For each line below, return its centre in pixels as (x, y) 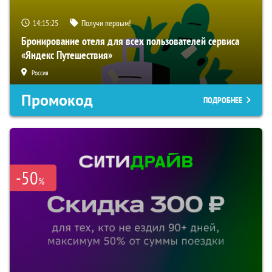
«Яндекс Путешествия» (67, 55)
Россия (40, 73)
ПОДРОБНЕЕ (223, 100)
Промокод (57, 100)
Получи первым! (106, 23)
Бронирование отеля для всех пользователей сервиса (130, 41)
